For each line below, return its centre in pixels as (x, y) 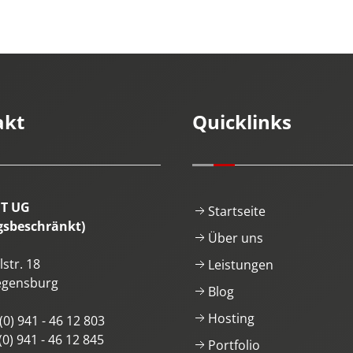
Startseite (237, 211)
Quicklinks (242, 121)
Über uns (236, 238)
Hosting (231, 318)
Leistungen (241, 264)
